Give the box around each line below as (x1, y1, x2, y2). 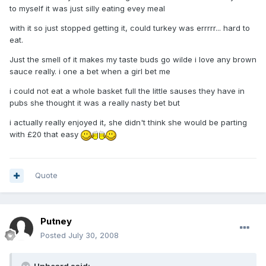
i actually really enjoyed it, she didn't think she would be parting (9, 118, 247, 128)
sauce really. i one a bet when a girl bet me (9, 66, 170, 77)
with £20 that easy (9, 129, 81, 140)
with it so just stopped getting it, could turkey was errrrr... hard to (9, 23, 250, 33)
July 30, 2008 (68, 230, 119, 240)
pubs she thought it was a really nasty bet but (9, 98, 180, 108)
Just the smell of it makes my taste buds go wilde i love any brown (9, 55, 256, 65)
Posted (40, 230, 68, 240)
